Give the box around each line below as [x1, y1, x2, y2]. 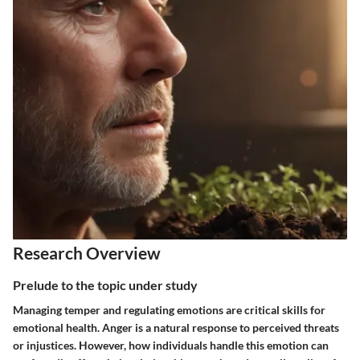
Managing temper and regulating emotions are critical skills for [13, 302, 325, 317]
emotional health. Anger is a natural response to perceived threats [13, 320, 339, 334]
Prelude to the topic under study [13, 276, 198, 292]
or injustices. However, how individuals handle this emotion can [13, 337, 329, 352]
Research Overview [13, 243, 161, 263]
